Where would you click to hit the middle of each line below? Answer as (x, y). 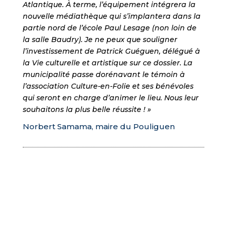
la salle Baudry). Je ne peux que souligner (100, 40)
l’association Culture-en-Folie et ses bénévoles (108, 86)
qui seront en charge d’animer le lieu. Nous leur (110, 98)
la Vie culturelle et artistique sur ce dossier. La (107, 63)
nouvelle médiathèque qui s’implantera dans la (111, 16)
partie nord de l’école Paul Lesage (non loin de (109, 28)
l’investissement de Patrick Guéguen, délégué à (111, 51)
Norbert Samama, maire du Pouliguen (99, 127)
